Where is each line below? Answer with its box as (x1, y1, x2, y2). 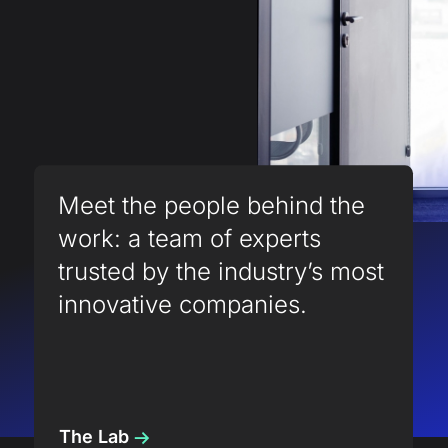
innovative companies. (58, 290, 308, 320)
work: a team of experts (58, 224, 322, 254)
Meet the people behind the (58, 191, 366, 221)
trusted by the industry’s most (58, 257, 385, 287)
